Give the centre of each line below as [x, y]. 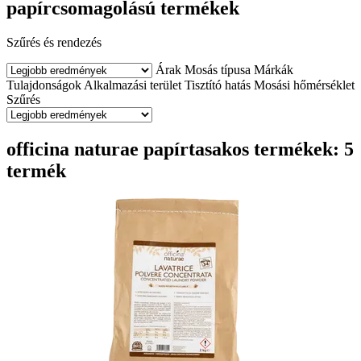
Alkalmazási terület [133, 85]
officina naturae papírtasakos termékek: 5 [180, 149]
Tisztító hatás [218, 85]
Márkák [274, 69]
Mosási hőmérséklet [304, 85]
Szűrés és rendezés [54, 42]
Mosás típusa [218, 69]
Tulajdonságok [44, 85]
